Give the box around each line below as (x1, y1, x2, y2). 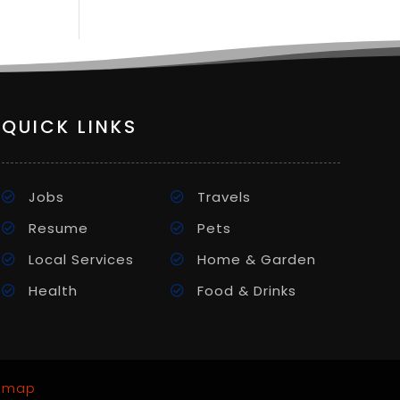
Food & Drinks (197, 281, 297, 301)
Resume (28, 219, 88, 238)
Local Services (28, 250, 134, 270)
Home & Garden (197, 250, 317, 270)
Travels (197, 187, 252, 207)
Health (28, 281, 78, 301)
